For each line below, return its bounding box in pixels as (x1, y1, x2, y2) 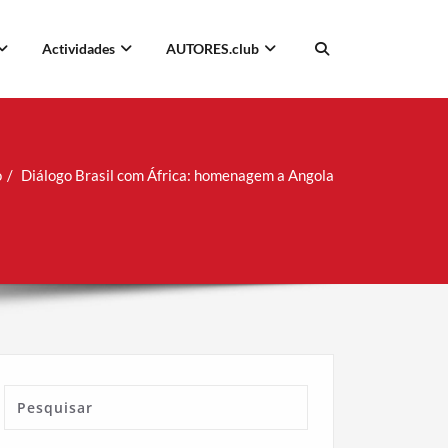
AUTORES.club (166, 39, 259, 57)
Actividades (42, 39, 115, 57)
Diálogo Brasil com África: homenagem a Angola (21, 165, 334, 184)
